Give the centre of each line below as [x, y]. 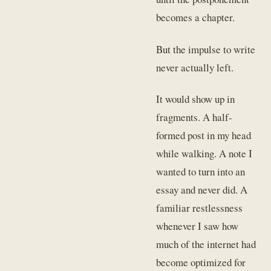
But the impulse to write [206, 49]
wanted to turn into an [201, 172]
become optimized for [201, 263]
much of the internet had [206, 244]
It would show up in [196, 99]
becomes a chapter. [196, 18]
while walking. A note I [204, 154]
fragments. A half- [194, 117]
